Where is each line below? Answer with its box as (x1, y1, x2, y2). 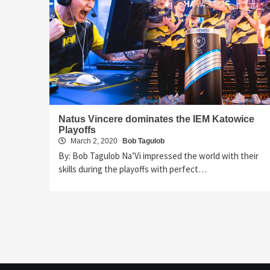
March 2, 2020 (69, 136, 119, 145)
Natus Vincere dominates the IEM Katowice (58, 113, 254, 124)
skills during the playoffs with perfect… (58, 163, 207, 175)
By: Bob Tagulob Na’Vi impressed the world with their (58, 149, 259, 162)
